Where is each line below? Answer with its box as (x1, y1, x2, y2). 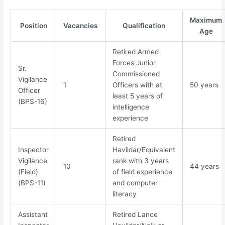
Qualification (123, 22, 166, 30)
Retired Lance (112, 210, 158, 219)
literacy (112, 190, 137, 198)
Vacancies (63, 22, 98, 30)
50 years (189, 81, 218, 89)
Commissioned (112, 70, 160, 78)
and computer (112, 179, 158, 187)
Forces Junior (112, 59, 156, 67)
